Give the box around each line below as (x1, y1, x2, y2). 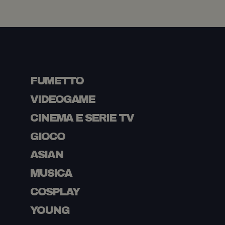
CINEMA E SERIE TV (30, 111, 134, 124)
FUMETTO (30, 75, 83, 87)
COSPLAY (30, 186, 79, 198)
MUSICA (30, 167, 72, 180)
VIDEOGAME (30, 93, 95, 105)
